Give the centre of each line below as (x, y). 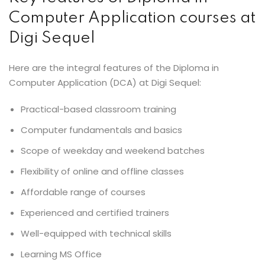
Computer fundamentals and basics (103, 130)
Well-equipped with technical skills (97, 233)
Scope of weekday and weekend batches (114, 151)
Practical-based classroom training (100, 109)
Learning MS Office (62, 254)
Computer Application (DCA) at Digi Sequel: (106, 83)
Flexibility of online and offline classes (104, 171)
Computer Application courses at (132, 18)
